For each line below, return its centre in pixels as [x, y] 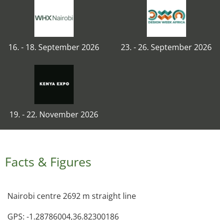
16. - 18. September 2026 [54, 47]
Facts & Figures [48, 162]
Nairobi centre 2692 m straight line [72, 196]
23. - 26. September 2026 [166, 47]
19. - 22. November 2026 [54, 114]
